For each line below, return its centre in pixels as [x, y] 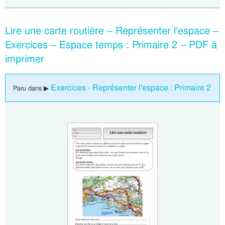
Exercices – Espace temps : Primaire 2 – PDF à [111, 45]
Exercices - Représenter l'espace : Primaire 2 [131, 88]
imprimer [25, 59]
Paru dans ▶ [32, 88]
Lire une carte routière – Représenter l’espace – [112, 31]
